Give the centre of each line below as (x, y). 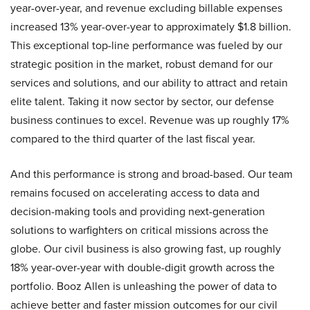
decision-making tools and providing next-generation (138, 212)
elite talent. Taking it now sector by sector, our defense (142, 102)
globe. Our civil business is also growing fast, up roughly (146, 249)
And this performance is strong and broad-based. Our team (152, 174)
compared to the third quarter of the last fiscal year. (133, 139)
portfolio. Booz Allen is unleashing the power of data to (144, 286)
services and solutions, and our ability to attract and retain (149, 83)
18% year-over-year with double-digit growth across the (143, 268)
